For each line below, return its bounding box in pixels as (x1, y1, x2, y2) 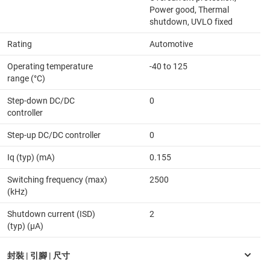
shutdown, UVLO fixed (149, 17, 233, 27)
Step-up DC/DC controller (7, 130, 101, 140)
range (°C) (7, 74, 45, 84)
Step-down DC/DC (7, 96, 75, 106)
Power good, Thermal (149, 5, 229, 15)
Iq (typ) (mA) (7, 152, 55, 163)
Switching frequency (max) (7, 175, 107, 185)
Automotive (149, 39, 193, 49)
